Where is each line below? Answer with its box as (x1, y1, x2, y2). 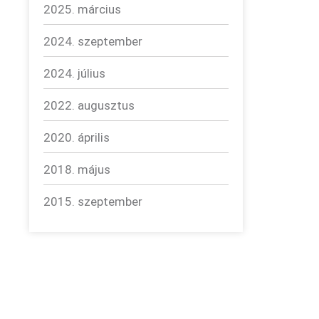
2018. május (43, 162, 110, 177)
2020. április (43, 130, 110, 145)
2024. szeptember (43, 34, 142, 48)
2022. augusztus (43, 98, 135, 113)
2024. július (43, 66, 105, 80)
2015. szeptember (43, 194, 142, 209)
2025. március (43, 2, 121, 16)
